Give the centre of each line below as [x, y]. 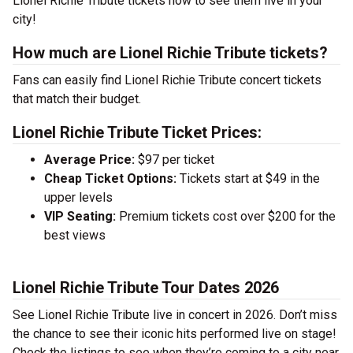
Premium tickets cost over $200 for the [226, 216]
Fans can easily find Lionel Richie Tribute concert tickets [167, 80]
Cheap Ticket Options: [110, 178]
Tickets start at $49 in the [248, 178]
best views [75, 235]
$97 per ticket [175, 160]
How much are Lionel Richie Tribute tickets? [170, 53]
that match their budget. [77, 99]
